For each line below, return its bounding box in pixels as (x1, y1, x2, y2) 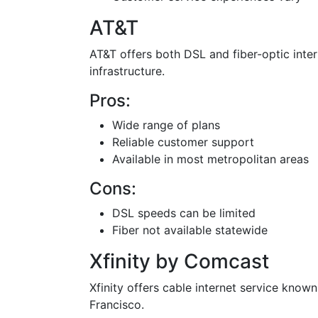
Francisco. (89, 297, 144, 312)
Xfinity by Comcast (89, 249, 269, 273)
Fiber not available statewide (112, 223, 268, 237)
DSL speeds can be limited (112, 206, 256, 220)
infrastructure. (89, 64, 165, 78)
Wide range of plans (112, 118, 220, 132)
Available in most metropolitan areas (112, 152, 309, 166)
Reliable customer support (112, 135, 254, 149)
